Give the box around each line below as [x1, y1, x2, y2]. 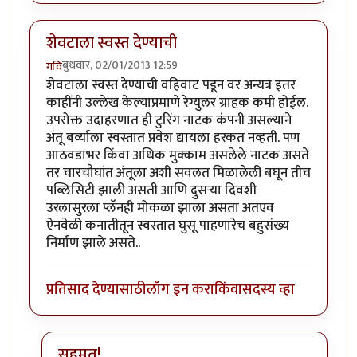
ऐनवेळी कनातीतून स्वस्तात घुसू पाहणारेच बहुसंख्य [46, 214, 289, 237]
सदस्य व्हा [242, 277, 295, 302]
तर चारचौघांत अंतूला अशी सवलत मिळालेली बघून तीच [46, 162, 311, 185]
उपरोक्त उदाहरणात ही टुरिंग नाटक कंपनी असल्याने [46, 109, 292, 132]
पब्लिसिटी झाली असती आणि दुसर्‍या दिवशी [46, 179, 257, 202]
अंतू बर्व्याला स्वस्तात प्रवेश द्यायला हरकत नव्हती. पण [46, 127, 300, 150]
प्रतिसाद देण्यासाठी [46, 277, 147, 302]
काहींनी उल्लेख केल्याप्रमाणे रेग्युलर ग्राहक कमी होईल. [46, 92, 308, 115]
